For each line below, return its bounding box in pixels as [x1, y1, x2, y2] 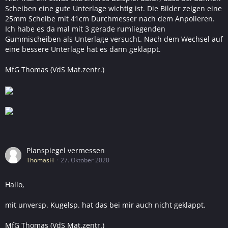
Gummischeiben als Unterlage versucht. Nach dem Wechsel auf [5, 34, 223, 44]
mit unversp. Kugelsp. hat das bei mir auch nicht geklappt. [5, 200, 206, 210]
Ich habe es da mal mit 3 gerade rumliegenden [5, 24, 165, 34]
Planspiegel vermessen [26, 146, 105, 155]
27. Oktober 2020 [61, 156, 109, 164]
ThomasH [26, 156, 54, 164]
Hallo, [5, 180, 24, 189]
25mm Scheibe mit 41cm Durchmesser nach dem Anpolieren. [5, 14, 215, 23]
